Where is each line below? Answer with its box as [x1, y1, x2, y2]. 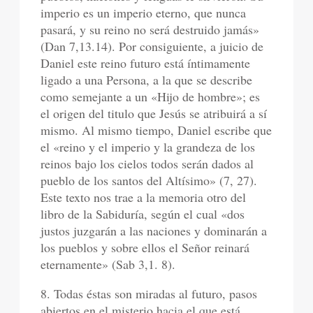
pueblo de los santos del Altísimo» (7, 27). [41, 172, 258, 189]
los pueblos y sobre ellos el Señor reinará [41, 239, 250, 256]
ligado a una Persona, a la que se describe [41, 71, 253, 88]
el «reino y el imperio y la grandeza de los [41, 138, 256, 155]
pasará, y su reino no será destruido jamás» [41, 21, 260, 38]
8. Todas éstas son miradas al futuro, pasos [41, 285, 258, 302]
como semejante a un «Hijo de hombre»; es [41, 88, 261, 105]
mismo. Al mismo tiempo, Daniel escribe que [41, 122, 272, 138]
